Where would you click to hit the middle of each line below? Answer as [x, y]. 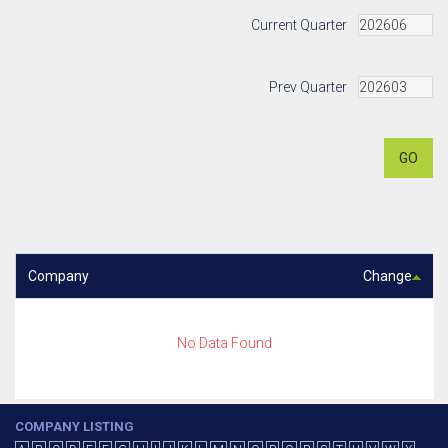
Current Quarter [299, 25]
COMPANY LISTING [74, 426]
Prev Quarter [308, 87]
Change [387, 276]
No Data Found [224, 343]
